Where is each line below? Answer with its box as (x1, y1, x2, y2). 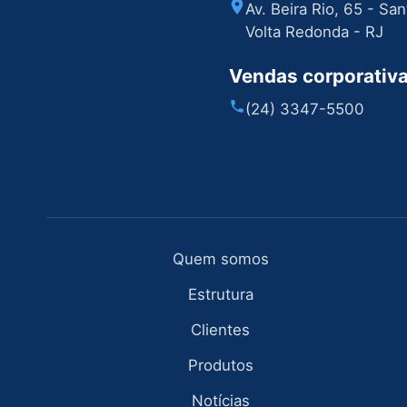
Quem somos (172, 250, 269, 269)
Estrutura (187, 285, 253, 304)
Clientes (191, 321, 251, 340)
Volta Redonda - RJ (245, 23, 383, 42)
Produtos (187, 356, 253, 375)
